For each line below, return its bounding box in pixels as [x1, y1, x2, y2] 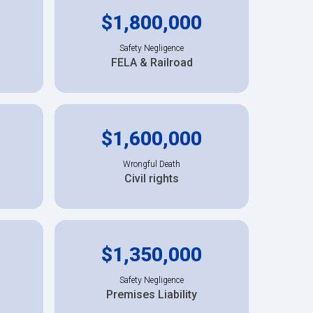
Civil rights [124, 171, 179, 185]
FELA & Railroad [110, 55, 193, 69]
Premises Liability [106, 287, 197, 301]
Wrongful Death [123, 159, 180, 169]
